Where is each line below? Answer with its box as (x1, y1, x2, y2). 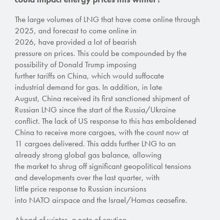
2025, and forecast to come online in (15, 25, 137, 36)
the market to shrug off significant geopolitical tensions (15, 160, 191, 171)
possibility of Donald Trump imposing (15, 58, 137, 70)
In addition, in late (100, 81, 162, 92)
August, (15, 92, 40, 104)
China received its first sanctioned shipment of (42, 92, 190, 104)
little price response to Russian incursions (15, 183, 146, 194)
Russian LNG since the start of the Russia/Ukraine (15, 104, 176, 115)
